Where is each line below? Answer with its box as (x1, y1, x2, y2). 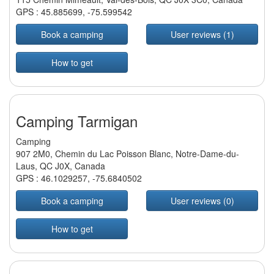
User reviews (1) (170, 28, 234, 41)
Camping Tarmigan (16, 110, 138, 132)
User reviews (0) (170, 194, 234, 207)
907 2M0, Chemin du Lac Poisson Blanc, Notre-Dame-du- (16, 147, 239, 160)
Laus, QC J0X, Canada (16, 160, 105, 172)
